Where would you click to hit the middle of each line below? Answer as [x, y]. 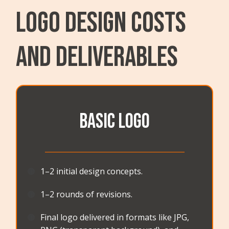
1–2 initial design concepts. [92, 171]
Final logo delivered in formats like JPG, [115, 217]
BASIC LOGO [114, 122]
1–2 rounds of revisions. [87, 194]
